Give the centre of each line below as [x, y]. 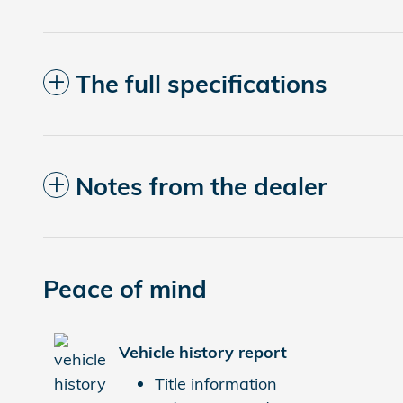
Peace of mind [125, 289]
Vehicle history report [203, 352]
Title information [216, 384]
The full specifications [201, 84]
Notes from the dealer [201, 187]
